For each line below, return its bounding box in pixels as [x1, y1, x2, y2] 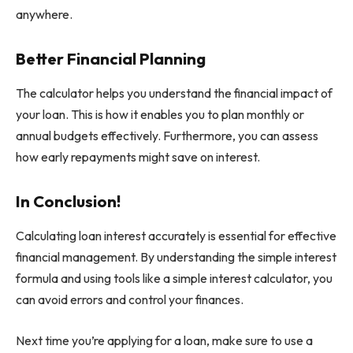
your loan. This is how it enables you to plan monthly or [16, 106, 304, 123]
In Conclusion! [16, 191, 121, 211]
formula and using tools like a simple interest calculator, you [16, 270, 333, 287]
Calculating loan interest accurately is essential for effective [16, 228, 336, 244]
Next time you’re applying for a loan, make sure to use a [16, 332, 313, 348]
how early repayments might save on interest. [16, 149, 260, 165]
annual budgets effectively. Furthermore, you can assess [16, 128, 318, 144]
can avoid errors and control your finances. [16, 292, 243, 308]
